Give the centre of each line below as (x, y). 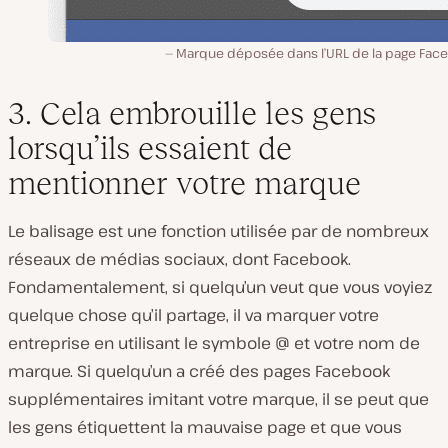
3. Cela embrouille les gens (192, 113)
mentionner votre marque (184, 183)
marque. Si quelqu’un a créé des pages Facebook (199, 371)
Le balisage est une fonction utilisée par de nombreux (218, 231)
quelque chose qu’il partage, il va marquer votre (193, 315)
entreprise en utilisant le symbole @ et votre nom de (214, 343)
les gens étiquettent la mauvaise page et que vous (205, 427)
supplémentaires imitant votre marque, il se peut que (218, 399)
